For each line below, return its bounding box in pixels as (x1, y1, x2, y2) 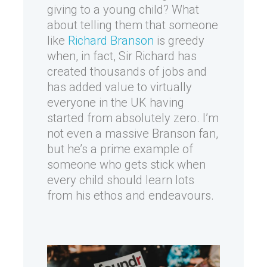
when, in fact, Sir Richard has (47, 49, 197, 63)
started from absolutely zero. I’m (47, 111, 219, 125)
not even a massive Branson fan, (47, 126, 218, 141)
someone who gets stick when (47, 157, 206, 172)
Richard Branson (68, 33, 154, 48)
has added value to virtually (47, 80, 192, 94)
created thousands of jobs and (47, 64, 207, 79)
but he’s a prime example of (47, 142, 193, 156)
